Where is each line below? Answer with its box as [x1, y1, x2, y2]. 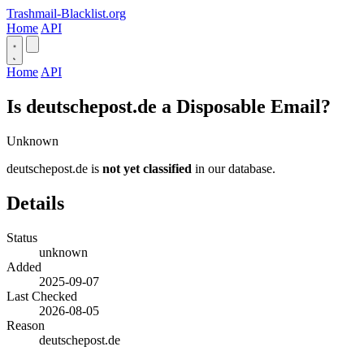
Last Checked [6, 288, 77, 303]
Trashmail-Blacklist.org [6, 6, 126, 20]
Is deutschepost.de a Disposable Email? [6, 95, 331, 117]
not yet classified [102, 161, 192, 175]
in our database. [192, 161, 275, 175]
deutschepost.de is [6, 161, 102, 175]
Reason [6, 318, 45, 332]
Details [6, 192, 64, 214]
